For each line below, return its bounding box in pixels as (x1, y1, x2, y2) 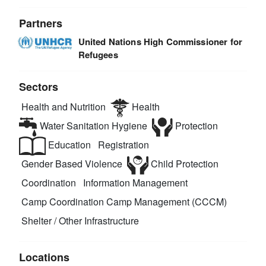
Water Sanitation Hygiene (37, 119, 147, 133)
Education (46, 138, 91, 152)
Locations (19, 249, 70, 265)
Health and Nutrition (19, 100, 106, 114)
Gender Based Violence (19, 157, 123, 171)
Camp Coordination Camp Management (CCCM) (19, 195, 227, 209)
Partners (19, 15, 63, 31)
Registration (96, 138, 150, 152)
